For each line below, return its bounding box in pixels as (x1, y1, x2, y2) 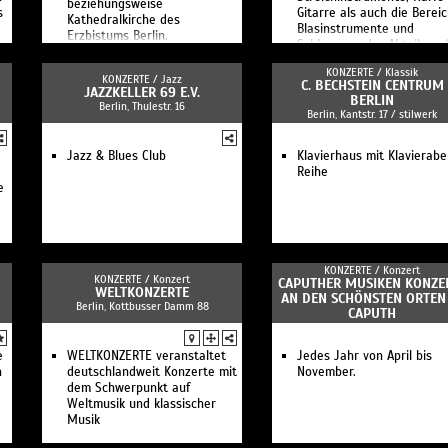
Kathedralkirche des (67, 12, 180, 28)
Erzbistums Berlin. (67, 28, 168, 44)
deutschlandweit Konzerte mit (67, 364, 237, 380)
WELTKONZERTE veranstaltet (67, 348, 226, 364)
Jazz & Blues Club (67, 148, 166, 164)
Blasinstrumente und (297, 21, 414, 37)
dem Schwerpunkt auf (67, 380, 190, 396)
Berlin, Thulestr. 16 (99, 99, 185, 113)
